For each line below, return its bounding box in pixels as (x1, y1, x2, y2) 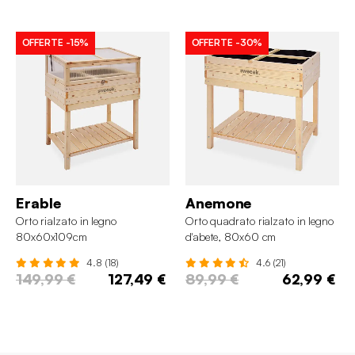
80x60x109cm (16, 229, 87, 243)
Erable (16, 193, 61, 212)
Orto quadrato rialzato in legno (185, 213, 334, 227)
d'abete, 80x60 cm (185, 229, 277, 243)
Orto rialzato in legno (16, 213, 116, 227)
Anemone (185, 193, 252, 212)
